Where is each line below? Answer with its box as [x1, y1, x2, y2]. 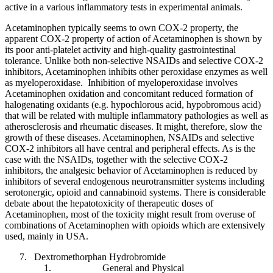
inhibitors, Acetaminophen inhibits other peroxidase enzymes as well [5, 66, 268, 77]
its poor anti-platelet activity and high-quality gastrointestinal [5, 44, 236, 55]
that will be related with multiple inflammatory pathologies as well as [5, 110, 268, 121]
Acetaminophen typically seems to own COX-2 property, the [5, 22, 238, 33]
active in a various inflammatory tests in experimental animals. [5, 1, 243, 12]
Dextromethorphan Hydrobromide [29, 251, 166, 262]
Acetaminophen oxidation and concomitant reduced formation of [5, 88, 253, 99]
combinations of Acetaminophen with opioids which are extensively [5, 219, 265, 230]
